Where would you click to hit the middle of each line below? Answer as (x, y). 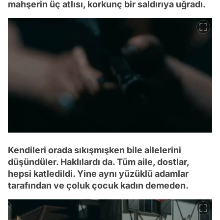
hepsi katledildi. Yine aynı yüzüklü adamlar (98, 173)
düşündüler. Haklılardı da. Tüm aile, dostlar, (98, 162)
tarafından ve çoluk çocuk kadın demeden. (98, 185)
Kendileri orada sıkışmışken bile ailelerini (95, 150)
